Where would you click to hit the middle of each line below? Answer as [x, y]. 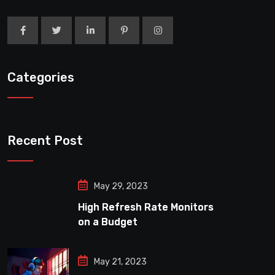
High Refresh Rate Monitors [146, 207]
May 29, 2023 [121, 187]
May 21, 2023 [120, 262]
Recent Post [45, 141]
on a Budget [108, 222]
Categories [41, 78]
